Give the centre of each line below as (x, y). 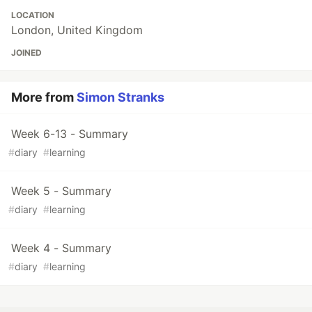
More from (44, 97)
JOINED (26, 53)
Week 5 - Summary (61, 191)
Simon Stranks (120, 97)
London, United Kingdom (77, 30)
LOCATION (33, 15)
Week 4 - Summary (61, 248)
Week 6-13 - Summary (70, 134)
